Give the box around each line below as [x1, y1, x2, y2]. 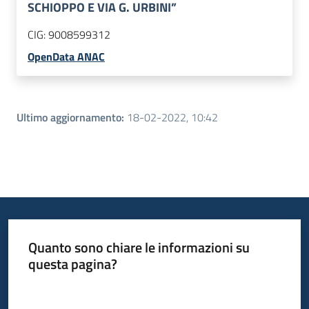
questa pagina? [28, 252, 117, 275]
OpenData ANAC [28, 48, 105, 66]
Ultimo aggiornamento [17, 109, 121, 126]
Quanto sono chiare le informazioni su [28, 236, 250, 258]
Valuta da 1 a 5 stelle [27, 281, 111, 296]
